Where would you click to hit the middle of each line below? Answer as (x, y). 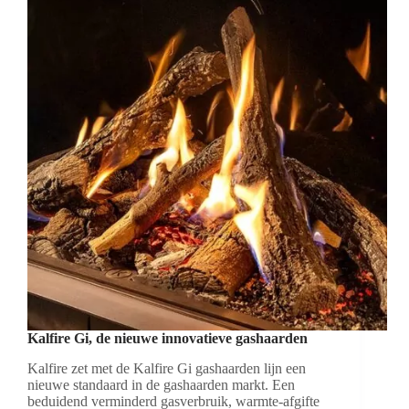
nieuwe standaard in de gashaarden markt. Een (161, 385)
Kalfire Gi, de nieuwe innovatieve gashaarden (168, 339)
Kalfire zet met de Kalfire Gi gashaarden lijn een (167, 369)
